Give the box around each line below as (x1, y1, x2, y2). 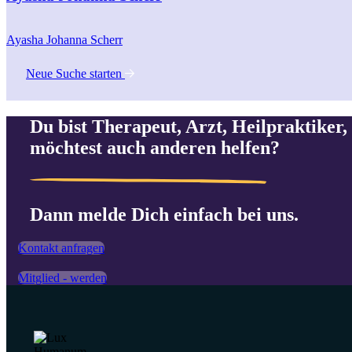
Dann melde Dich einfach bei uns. (30, 204, 299, 225)
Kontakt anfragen (18, 240, 104, 255)
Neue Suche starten (26, 67, 125, 81)
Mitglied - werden (18, 270, 107, 284)
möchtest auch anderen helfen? (30, 137, 280, 159)
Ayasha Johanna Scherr (6, 33, 123, 47)
